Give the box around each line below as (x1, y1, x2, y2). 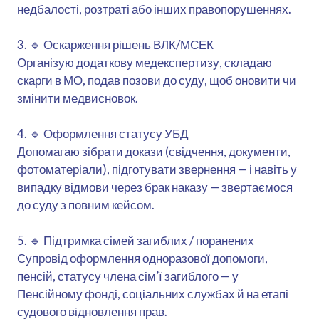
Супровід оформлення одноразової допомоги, (17, 250, 268, 266)
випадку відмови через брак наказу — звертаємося (17, 179, 293, 194)
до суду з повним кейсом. (17, 197, 155, 212)
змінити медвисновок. (17, 90, 138, 105)
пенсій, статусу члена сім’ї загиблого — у (17, 268, 239, 283)
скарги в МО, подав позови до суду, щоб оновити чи (17, 72, 296, 88)
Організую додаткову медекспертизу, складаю (17, 54, 272, 70)
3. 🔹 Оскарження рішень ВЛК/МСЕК (17, 36, 214, 52)
